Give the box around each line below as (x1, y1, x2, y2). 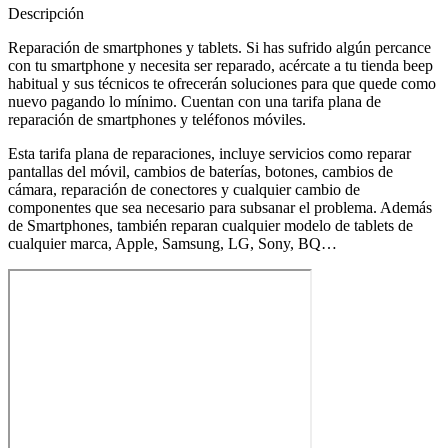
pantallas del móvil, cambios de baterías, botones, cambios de (8, 162, 393, 180)
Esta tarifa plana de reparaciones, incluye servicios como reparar (8, 144, 411, 162)
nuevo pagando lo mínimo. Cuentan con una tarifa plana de (8, 92, 381, 110)
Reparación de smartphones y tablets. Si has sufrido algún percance (8, 38, 431, 56)
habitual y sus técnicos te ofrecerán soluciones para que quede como (8, 74, 436, 92)
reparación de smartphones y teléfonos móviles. (8, 110, 306, 128)
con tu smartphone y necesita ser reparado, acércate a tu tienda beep (8, 56, 433, 74)
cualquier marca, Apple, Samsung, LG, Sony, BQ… (8, 234, 337, 252)
